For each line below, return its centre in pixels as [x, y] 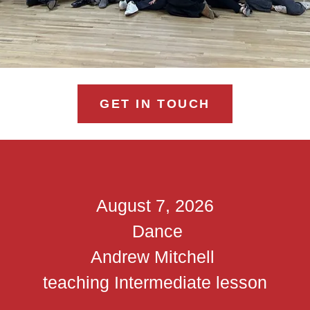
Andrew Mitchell [155, 257]
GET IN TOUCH [155, 103]
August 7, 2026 [155, 206]
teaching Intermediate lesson [155, 282]
